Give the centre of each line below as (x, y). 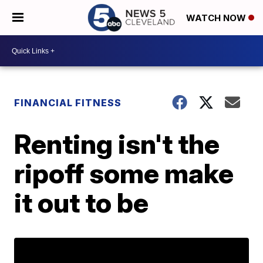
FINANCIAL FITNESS (68, 103)
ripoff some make (124, 173)
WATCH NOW (217, 18)
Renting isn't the (117, 144)
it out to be (82, 203)
